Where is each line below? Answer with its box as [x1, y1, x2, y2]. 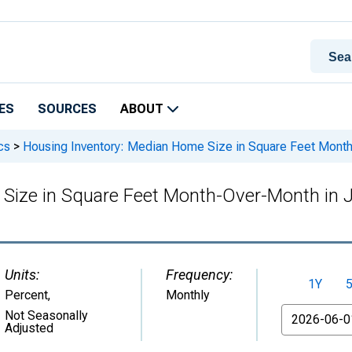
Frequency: [166, 266, 233, 283]
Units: [5, 266, 39, 283]
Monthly [166, 288, 210, 302]
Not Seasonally [5, 308, 88, 323]
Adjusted [5, 321, 53, 335]
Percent [5, 288, 48, 302]
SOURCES [38, 101, 97, 116]
